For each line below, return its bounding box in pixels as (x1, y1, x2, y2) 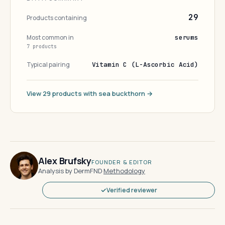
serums (174, 33, 198, 42)
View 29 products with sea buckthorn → (27, 89, 153, 98)
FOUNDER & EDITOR (91, 158, 153, 166)
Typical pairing (27, 60, 70, 69)
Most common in (27, 33, 74, 42)
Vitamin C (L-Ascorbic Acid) (91, 60, 198, 69)
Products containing (27, 14, 87, 22)
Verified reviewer (106, 186, 157, 194)
